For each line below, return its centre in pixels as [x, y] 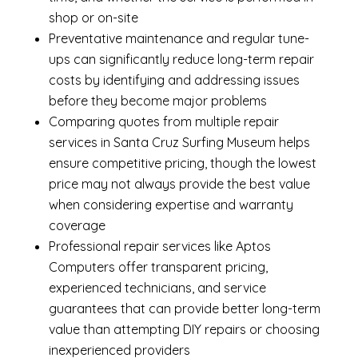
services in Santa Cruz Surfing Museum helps [179, 143]
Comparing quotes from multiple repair [163, 122]
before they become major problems [157, 101]
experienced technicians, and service [157, 288]
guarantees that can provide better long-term [184, 309]
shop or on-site [93, 18]
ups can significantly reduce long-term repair [181, 60]
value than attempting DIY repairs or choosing [184, 330]
